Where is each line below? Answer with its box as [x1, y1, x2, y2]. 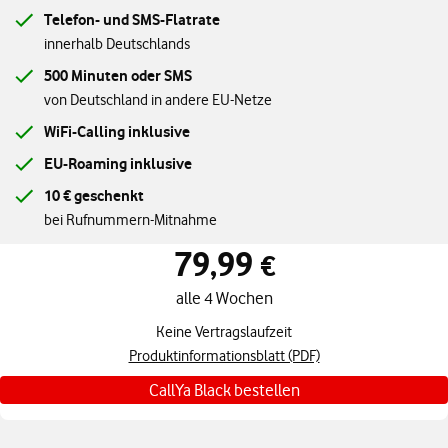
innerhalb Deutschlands [44, 35, 190, 53]
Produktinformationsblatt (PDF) [128, 347, 320, 365]
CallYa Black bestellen [148, 380, 300, 400]
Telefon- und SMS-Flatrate [44, 10, 220, 29]
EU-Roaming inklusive [44, 154, 192, 173]
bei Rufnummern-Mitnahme [44, 211, 217, 229]
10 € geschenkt [44, 186, 144, 205]
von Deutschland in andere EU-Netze [44, 91, 272, 109]
